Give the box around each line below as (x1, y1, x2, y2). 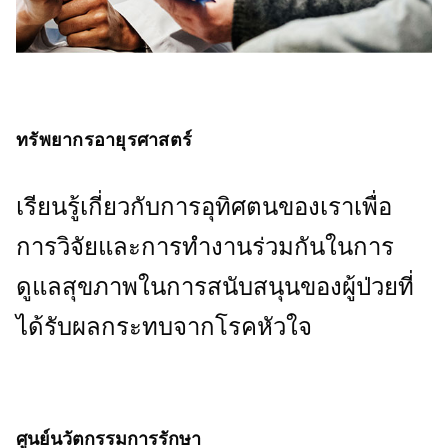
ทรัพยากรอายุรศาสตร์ (16, 129, 192, 150)
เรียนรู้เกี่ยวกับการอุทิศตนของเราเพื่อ (16, 192, 392, 220)
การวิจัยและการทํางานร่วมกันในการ (16, 232, 394, 260)
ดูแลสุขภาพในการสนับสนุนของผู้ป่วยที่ (16, 272, 414, 300)
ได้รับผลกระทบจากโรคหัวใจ (16, 312, 312, 340)
